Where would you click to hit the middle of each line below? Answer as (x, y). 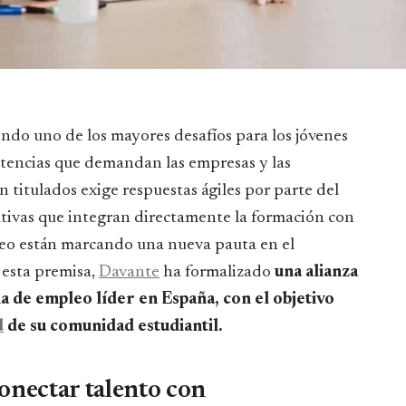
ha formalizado (215, 272)
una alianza (314, 272)
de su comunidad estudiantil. (113, 326)
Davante (129, 272)
